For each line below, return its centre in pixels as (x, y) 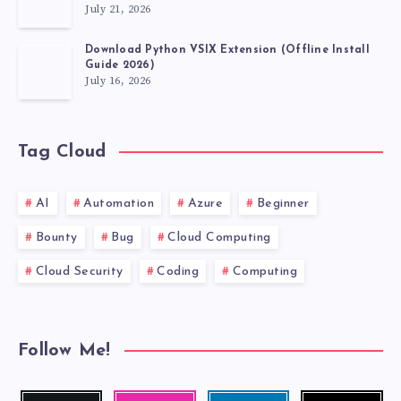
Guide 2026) (120, 65)
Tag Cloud (62, 152)
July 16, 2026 (118, 81)
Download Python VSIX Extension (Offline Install (227, 50)
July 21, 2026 (118, 9)
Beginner (283, 204)
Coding (178, 272)
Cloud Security (79, 272)
